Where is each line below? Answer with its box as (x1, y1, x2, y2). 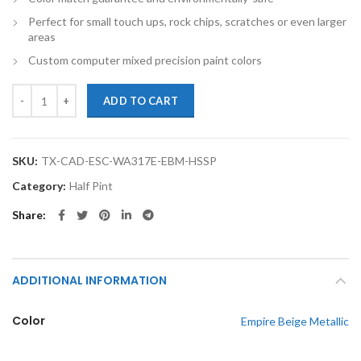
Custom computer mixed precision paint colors (28, 53, 262, 67)
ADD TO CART (103, 94, 179, 107)
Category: (12, 179, 68, 193)
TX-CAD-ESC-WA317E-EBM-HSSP (41, 154, 217, 168)
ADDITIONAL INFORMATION (12, 272, 167, 288)
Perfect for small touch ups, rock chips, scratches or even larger (28, 15, 346, 28)
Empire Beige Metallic (241, 314, 349, 328)
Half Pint (69, 179, 113, 193)
